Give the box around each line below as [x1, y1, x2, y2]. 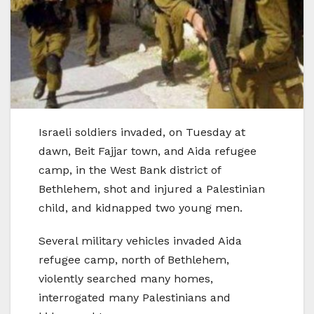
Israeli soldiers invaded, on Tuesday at [39, 125, 245, 139]
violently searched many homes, [39, 271, 213, 285]
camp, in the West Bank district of [39, 163, 221, 177]
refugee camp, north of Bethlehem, [39, 252, 229, 266]
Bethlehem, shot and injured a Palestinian [39, 182, 265, 196]
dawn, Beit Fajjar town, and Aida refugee [39, 144, 257, 158]
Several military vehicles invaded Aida [39, 233, 242, 247]
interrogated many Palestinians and [39, 290, 231, 304]
